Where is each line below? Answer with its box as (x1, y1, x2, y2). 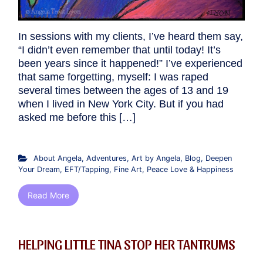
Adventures (86, 153, 127, 163)
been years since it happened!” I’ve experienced (18, 57, 242, 69)
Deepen (205, 153, 232, 163)
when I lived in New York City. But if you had (18, 97, 224, 110)
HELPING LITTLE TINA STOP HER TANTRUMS (18, 235, 235, 252)
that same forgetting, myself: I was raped (18, 70, 208, 83)
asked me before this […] (18, 111, 136, 123)
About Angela (33, 153, 82, 163)
